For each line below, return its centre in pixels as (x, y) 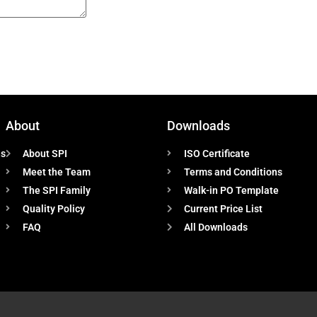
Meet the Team (57, 172)
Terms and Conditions (233, 172)
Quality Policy (54, 208)
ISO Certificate (217, 153)
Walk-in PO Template (231, 190)
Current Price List (223, 208)
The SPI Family (57, 190)
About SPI (45, 153)
